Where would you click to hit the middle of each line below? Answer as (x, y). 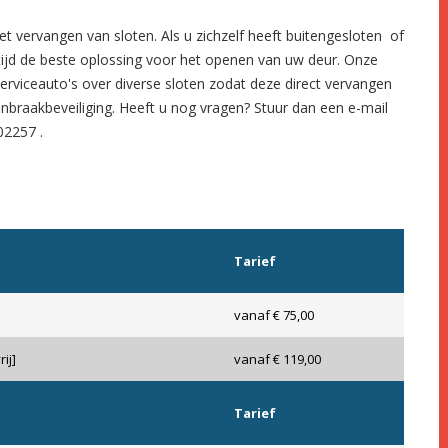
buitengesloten (334, 36)
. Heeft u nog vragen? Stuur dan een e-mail (250, 108)
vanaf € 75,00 (274, 315)
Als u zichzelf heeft (223, 36)
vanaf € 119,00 (277, 359)
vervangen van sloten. (88, 36)
